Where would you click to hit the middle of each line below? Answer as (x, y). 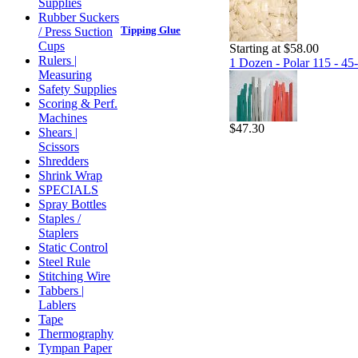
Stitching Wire (74, 276)
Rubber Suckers (79, 17)
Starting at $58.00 (274, 48)
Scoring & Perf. (78, 103)
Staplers (58, 233)
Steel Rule (64, 262)
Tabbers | (61, 290)
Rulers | (58, 60)
